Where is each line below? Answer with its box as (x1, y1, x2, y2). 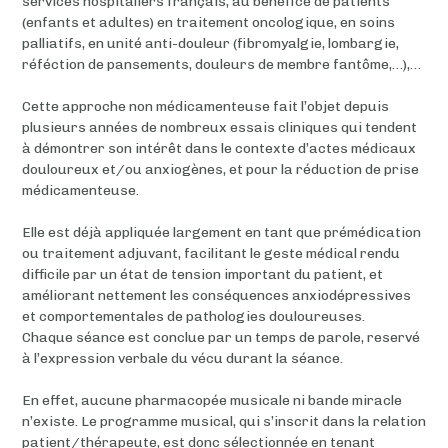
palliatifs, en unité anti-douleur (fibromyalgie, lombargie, (22, 34, 399, 52)
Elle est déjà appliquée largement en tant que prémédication (22, 223, 421, 241)
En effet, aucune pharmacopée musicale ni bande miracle (22, 391, 402, 409)
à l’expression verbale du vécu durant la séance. (22, 349, 346, 367)
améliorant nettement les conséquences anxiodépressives (22, 286, 411, 304)
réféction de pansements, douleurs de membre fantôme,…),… (22, 55, 424, 73)
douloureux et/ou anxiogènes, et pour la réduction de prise (22, 160, 419, 178)
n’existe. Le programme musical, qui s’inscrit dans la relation (22, 412, 426, 430)
